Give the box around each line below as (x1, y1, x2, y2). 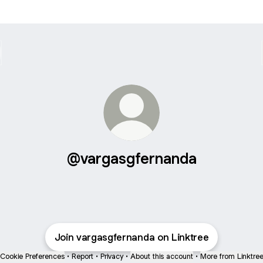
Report (71, 251, 93, 261)
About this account (130, 251, 193, 261)
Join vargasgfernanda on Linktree (54, 231, 209, 244)
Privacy (100, 251, 123, 261)
